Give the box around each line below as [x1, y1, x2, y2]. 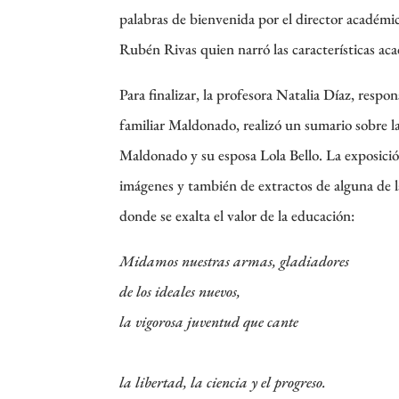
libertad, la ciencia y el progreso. [135, 371, 327, 392]
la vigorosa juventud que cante [119, 311, 299, 331]
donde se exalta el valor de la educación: [119, 205, 355, 225]
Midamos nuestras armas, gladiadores [119, 250, 350, 271]
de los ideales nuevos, [119, 281, 241, 301]
